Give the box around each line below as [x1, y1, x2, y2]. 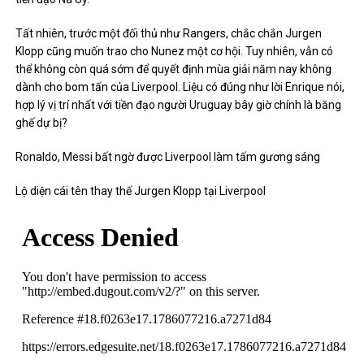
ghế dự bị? [15, 116, 68, 129]
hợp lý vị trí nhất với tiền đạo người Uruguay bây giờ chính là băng [15, 98, 342, 111]
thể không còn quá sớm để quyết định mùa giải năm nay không [15, 63, 332, 76]
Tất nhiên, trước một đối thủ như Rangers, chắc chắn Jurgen [15, 27, 323, 40]
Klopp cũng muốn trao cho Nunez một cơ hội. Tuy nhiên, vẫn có [15, 45, 334, 58]
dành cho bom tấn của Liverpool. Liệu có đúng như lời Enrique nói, [15, 80, 345, 93]
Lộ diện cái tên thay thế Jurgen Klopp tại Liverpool [15, 184, 266, 197]
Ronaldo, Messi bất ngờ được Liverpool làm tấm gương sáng [15, 150, 321, 163]
